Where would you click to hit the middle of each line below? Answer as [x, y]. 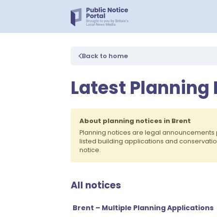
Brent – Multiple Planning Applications [143, 208]
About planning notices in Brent [135, 121]
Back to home [105, 56]
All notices [96, 185]
